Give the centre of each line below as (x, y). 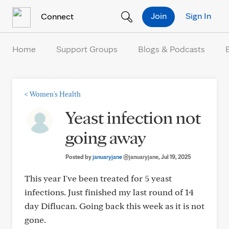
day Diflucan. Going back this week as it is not (114, 206)
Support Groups (87, 49)
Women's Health (55, 94)
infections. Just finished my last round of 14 (109, 192)
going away (106, 137)
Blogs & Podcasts (171, 49)
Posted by (79, 157)
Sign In (198, 15)
